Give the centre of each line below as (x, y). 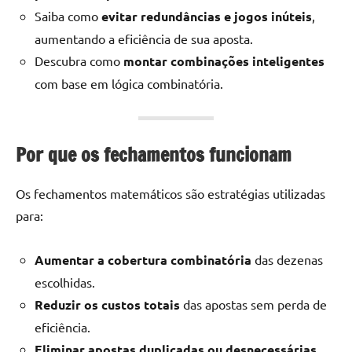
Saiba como (68, 15)
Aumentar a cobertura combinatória (143, 259)
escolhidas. (65, 282)
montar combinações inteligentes (224, 60)
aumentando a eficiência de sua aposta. (144, 38)
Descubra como (79, 60)
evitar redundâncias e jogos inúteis (207, 16)
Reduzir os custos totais (107, 304)
